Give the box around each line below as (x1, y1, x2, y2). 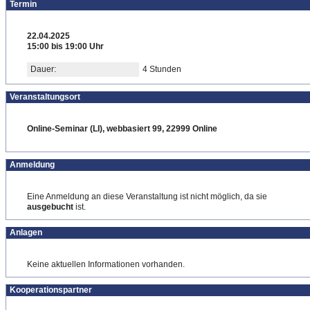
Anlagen (10, 228, 42, 237)
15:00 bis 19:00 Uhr (27, 42, 104, 51)
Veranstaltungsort (10, 92, 80, 102)
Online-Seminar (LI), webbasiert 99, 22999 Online (27, 124, 217, 134)
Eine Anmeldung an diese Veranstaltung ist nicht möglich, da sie (27, 192, 267, 201)
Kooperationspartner (10, 285, 92, 295)
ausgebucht (27, 202, 73, 212)
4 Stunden (143, 64, 181, 74)
